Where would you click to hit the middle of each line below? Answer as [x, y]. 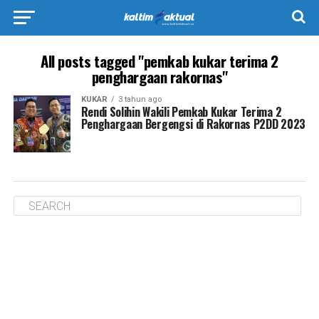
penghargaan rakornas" [159, 77]
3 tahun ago [140, 99]
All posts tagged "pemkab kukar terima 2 [159, 61]
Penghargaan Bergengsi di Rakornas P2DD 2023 [193, 124]
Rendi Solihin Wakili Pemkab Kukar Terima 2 [181, 112]
